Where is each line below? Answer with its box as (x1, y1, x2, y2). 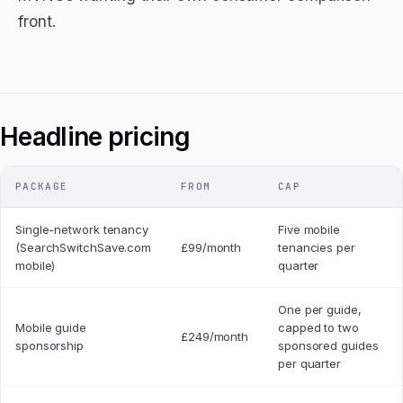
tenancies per (278, 240, 355, 255)
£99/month (181, 240, 242, 255)
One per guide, (278, 302, 362, 318)
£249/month (181, 329, 249, 345)
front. (18, 13, 56, 31)
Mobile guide (15, 320, 86, 336)
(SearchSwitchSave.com (15, 240, 152, 255)
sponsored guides (278, 338, 379, 354)
